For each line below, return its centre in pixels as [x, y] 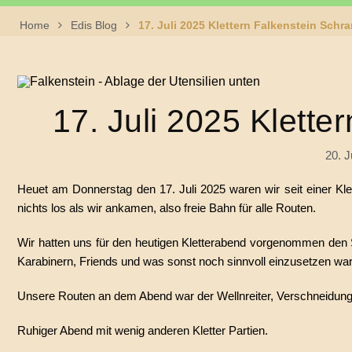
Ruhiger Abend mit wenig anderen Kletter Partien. [143, 330]
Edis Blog [94, 25]
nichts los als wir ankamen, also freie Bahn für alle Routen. [167, 208]
